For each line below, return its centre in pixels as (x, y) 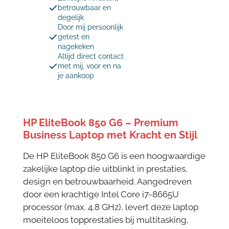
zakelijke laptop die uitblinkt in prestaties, (105, 168)
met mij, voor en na (89, 66)
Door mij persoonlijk (90, 27)
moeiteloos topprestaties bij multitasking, (106, 220)
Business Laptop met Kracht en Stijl (110, 135)
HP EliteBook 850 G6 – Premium (100, 123)
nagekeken (76, 47)
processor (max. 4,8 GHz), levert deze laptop (110, 207)
